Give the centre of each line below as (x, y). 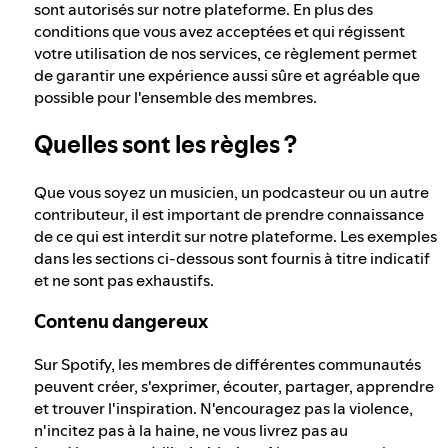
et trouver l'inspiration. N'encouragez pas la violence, (223, 408)
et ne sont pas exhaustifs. (124, 279)
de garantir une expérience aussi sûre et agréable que (227, 74)
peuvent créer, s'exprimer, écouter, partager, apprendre (234, 386)
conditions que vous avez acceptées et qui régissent (219, 30)
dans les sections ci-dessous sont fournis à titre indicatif (232, 257)
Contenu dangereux (121, 322)
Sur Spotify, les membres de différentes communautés (227, 364)
